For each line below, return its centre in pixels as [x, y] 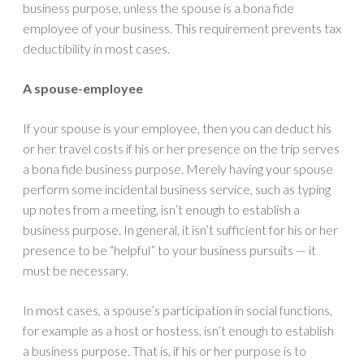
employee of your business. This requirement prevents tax [182, 28]
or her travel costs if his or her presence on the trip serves [181, 149]
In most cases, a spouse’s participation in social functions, [178, 310]
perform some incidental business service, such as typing [177, 189]
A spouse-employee [83, 89]
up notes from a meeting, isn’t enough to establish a [161, 210]
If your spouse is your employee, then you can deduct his [177, 128]
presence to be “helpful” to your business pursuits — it [169, 250]
